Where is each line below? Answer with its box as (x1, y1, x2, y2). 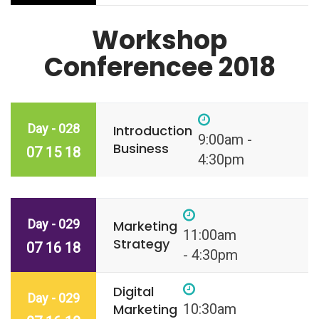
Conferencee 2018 (43, 49, 276, 86)
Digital (113, 283, 154, 301)
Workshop (92, 22, 227, 59)
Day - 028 (27, 121, 80, 137)
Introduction (113, 122, 192, 140)
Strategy (113, 235, 169, 253)
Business (113, 140, 169, 158)
